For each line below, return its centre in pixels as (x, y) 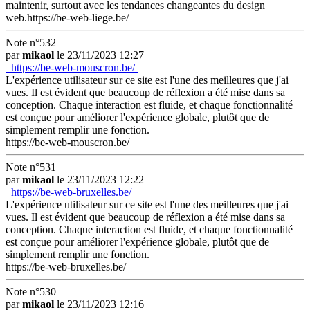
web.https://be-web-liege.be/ (67, 18)
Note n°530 (31, 292)
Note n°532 (31, 43)
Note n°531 (31, 167)
